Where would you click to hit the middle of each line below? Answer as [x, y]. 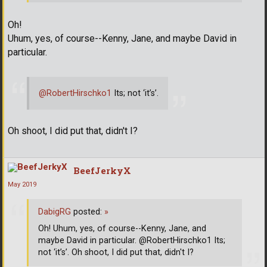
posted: [88, 212]
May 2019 [22, 185]
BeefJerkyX [102, 171]
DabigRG [55, 212]
